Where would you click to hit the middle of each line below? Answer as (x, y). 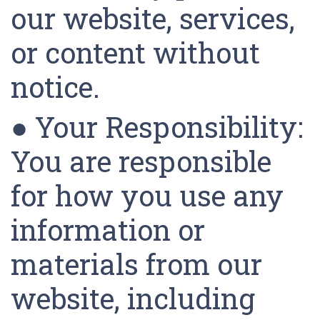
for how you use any (147, 195)
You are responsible (141, 161)
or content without (135, 52)
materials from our (136, 264)
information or (108, 230)
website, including (133, 298)
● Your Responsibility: (157, 127)
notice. (59, 87)
